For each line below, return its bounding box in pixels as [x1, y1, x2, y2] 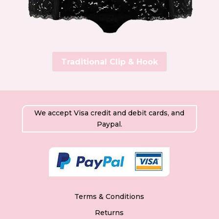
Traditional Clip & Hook [61, 57, 158, 66]
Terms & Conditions [74, 192, 145, 201]
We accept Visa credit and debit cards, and [34, 109, 185, 118]
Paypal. [96, 120, 122, 129]
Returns [95, 208, 124, 218]
